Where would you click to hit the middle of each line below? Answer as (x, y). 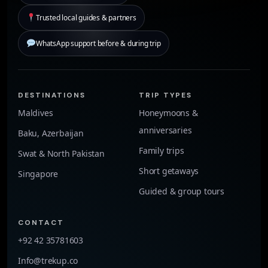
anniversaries (165, 130)
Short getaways (169, 170)
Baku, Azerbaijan (51, 133)
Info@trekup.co (48, 260)
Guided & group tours (182, 191)
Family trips (162, 150)
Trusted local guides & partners (86, 17)
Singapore (38, 173)
